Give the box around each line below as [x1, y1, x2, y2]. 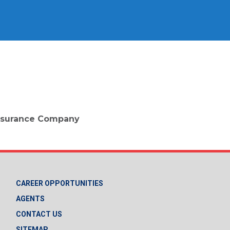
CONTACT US [16, 209, 62, 218]
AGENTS [16, 194, 45, 203]
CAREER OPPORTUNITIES [16, 179, 103, 187]
